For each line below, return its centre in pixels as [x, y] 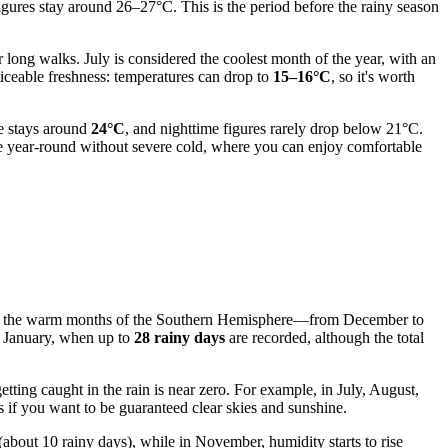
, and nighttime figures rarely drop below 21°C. [274, 128]
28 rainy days [179, 338]
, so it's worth [373, 76]
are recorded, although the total [324, 338]
